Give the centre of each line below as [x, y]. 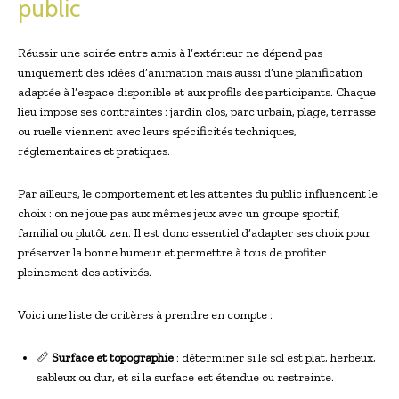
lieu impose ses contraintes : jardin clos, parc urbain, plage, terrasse [197, 111]
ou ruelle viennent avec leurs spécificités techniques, [157, 131]
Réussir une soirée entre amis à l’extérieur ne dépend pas [170, 53]
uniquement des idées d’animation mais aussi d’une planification [190, 72]
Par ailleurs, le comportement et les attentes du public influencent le [198, 193]
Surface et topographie [113, 357]
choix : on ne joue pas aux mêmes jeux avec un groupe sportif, [179, 213]
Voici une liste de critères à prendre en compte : [145, 314]
